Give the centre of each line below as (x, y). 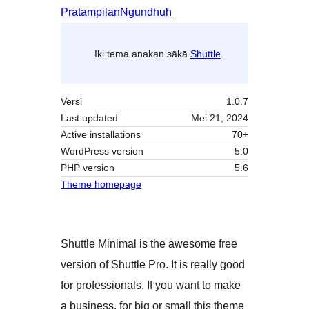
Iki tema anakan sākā (142, 53)
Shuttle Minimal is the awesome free (149, 244)
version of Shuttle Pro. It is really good (153, 265)
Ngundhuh (146, 12)
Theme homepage (101, 185)
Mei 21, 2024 (220, 118)
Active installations (101, 135)
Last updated (89, 118)
